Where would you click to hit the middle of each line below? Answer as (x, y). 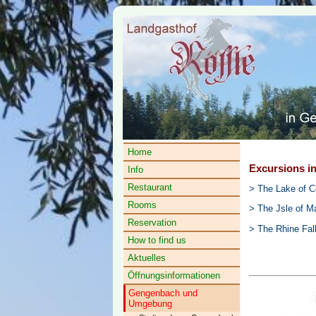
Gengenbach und (163, 293)
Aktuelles (147, 258)
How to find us (157, 240)
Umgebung (150, 304)
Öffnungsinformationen (174, 275)
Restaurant (150, 187)
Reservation (152, 223)
